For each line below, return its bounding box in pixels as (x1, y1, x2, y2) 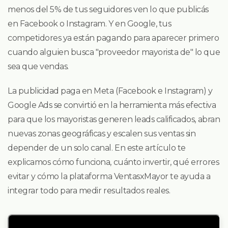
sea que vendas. (8, 62, 69, 72)
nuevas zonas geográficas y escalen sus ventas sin (8, 129, 196, 139)
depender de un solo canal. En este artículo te (8, 143, 186, 153)
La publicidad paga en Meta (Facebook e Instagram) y (8, 86, 213, 96)
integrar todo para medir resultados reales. (8, 186, 170, 196)
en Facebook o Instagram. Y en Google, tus (8, 19, 172, 29)
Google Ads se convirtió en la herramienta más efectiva (8, 100, 216, 110)
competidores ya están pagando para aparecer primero (8, 33, 219, 43)
